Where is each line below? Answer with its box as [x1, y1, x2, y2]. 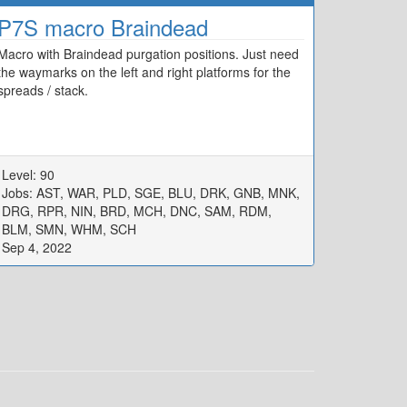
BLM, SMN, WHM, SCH [2, 219, 136, 238]
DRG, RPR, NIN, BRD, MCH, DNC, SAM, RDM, [2, 201, 272, 220]
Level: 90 [2, 164, 55, 184]
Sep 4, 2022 [2, 237, 72, 256]
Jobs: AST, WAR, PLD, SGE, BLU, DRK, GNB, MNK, [2, 183, 300, 202]
